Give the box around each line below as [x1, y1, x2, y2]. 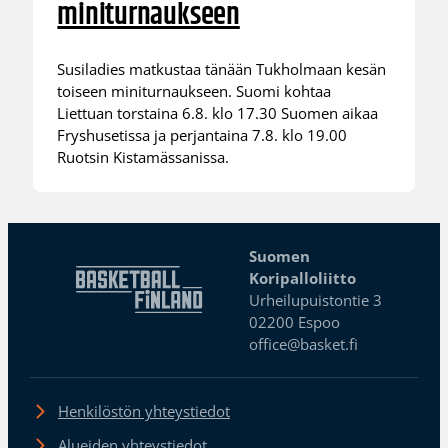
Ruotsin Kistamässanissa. [57, 146, 230, 167]
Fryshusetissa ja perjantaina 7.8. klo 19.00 [57, 124, 348, 145]
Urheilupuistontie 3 [249, 290, 383, 311]
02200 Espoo [249, 312, 341, 333]
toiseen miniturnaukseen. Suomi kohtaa [57, 80, 332, 101]
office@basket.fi [249, 334, 359, 355]
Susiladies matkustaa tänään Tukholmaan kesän [57, 58, 387, 79]
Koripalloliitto [249, 268, 357, 289]
